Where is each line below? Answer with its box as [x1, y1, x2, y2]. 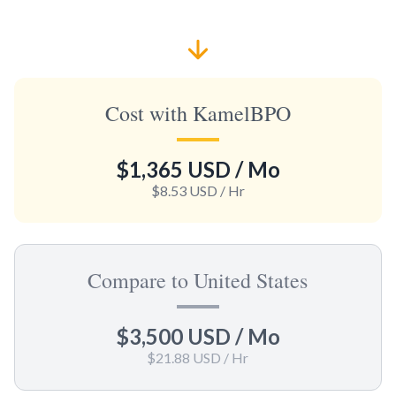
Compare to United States [88, 265, 308, 294]
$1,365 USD [115, 156, 231, 182]
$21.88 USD [147, 348, 222, 366]
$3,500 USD [115, 323, 231, 349]
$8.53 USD [150, 181, 217, 199]
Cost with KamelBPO [104, 98, 291, 127]
